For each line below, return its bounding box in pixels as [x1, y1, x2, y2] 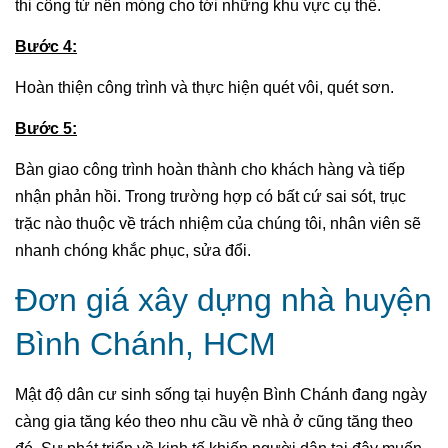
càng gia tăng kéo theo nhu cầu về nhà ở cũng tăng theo [15, 412, 413, 430]
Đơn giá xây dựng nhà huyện [15, 281, 432, 318]
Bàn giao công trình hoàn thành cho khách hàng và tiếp [15, 160, 405, 178]
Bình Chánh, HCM [15, 325, 276, 362]
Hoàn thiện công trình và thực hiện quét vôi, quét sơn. [15, 78, 394, 96]
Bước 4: [15, 37, 77, 55]
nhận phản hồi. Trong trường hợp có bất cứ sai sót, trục [15, 187, 406, 205]
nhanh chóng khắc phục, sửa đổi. [15, 241, 251, 259]
